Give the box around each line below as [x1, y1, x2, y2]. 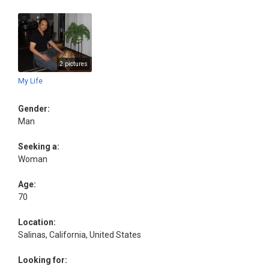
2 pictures [59, 60, 88, 68]
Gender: [18, 104, 50, 114]
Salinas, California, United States [18, 230, 141, 240]
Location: [18, 217, 56, 228]
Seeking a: [18, 142, 59, 152]
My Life [18, 77, 43, 86]
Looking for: [18, 255, 67, 265]
